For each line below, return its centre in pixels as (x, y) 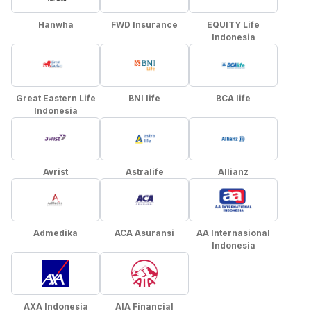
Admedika (56, 233)
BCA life (233, 98)
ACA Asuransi (144, 233)
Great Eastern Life (56, 98)
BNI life (144, 98)
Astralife (144, 172)
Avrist (56, 172)
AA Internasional (233, 233)
